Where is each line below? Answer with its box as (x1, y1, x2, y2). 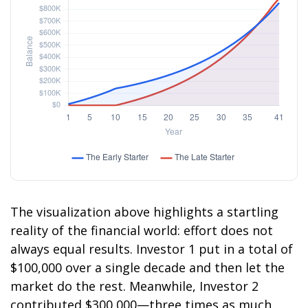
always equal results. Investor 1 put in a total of (10, 241, 293, 257)
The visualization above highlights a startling (10, 203, 278, 220)
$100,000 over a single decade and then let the (10, 259, 285, 276)
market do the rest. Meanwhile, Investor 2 (10, 278, 258, 294)
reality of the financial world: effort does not (10, 222, 273, 239)
